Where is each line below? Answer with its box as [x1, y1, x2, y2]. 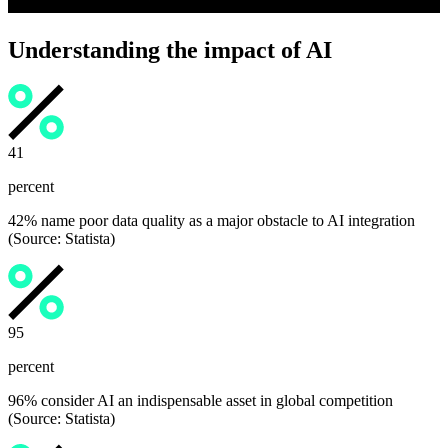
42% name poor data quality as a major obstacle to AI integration [8, 212, 415, 230]
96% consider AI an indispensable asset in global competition [8, 392, 393, 410]
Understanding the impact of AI [8, 37, 332, 64]
